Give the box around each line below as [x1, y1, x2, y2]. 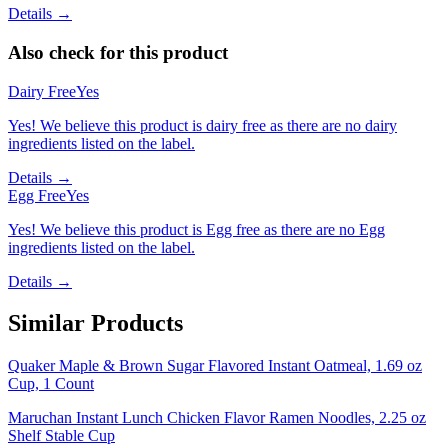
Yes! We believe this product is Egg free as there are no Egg [8, 220, 385, 238]
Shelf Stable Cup [8, 427, 115, 445]
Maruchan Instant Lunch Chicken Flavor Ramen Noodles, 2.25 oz [8, 409, 426, 427]
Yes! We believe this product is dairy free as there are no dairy [8, 116, 397, 134]
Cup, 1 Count [8, 375, 94, 393]
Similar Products [8, 310, 183, 337]
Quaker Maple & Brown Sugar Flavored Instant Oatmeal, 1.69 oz [8, 357, 422, 375]
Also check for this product [8, 41, 228, 63]
